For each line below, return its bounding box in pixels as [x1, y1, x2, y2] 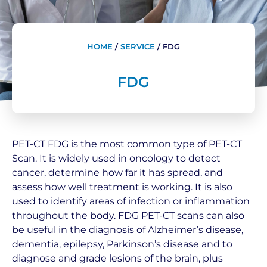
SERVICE [120, 42, 155, 51]
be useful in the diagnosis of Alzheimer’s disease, [12, 224, 243, 235]
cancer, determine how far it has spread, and [12, 167, 223, 178]
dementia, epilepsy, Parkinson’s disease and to [12, 238, 232, 250]
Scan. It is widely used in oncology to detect [12, 153, 221, 164]
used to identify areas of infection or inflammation [12, 195, 250, 207]
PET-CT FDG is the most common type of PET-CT [12, 138, 242, 150]
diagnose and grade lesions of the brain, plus [12, 253, 223, 264]
